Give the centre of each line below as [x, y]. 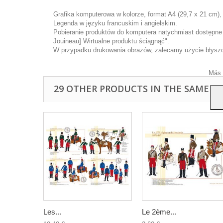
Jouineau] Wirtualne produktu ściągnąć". [111, 41]
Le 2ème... [159, 212]
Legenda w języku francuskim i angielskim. [115, 23]
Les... [52, 212]
